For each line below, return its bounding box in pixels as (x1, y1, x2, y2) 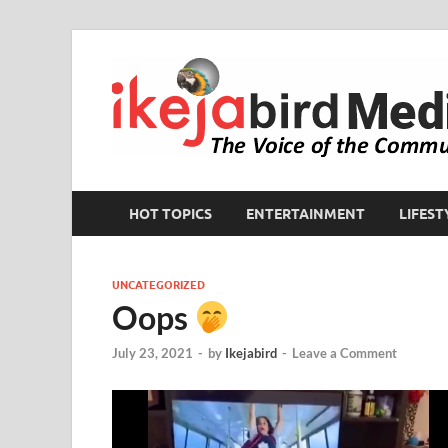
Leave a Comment (292, 345, 397, 362)
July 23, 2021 (112, 345, 193, 362)
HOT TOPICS (129, 205, 212, 222)
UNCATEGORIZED (112, 278, 205, 292)
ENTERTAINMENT (246, 205, 365, 222)
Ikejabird (225, 345, 277, 362)
